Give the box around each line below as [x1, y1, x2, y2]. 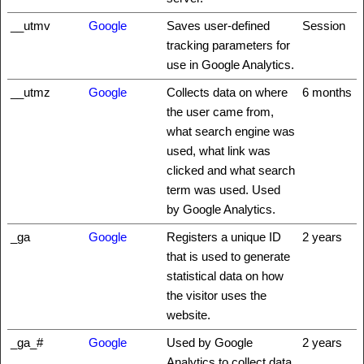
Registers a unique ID [167, 230, 281, 244]
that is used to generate [167, 249, 290, 263]
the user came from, [167, 105, 274, 119]
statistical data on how [167, 269, 284, 283]
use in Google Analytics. [167, 58, 294, 71]
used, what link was [167, 144, 271, 158]
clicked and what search [167, 163, 295, 177]
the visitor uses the [167, 288, 266, 302]
